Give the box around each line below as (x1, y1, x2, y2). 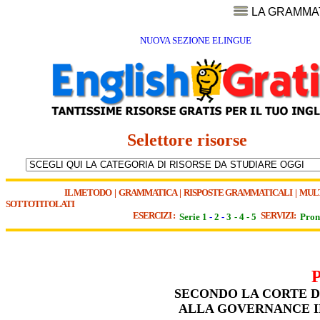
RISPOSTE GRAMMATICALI (184, 187, 292, 198)
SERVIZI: (261, 210, 299, 221)
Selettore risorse (126, 131, 260, 150)
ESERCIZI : (133, 210, 178, 221)
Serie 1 (179, 211, 207, 222)
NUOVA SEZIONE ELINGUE (139, 35, 251, 46)
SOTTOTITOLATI (6, 199, 74, 209)
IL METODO (64, 187, 111, 198)
